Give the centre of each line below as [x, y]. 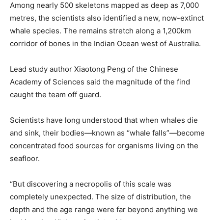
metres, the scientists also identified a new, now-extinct [107, 18]
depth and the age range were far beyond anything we [104, 209]
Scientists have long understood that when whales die [104, 120]
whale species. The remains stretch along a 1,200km [100, 30]
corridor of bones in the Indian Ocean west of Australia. [105, 43]
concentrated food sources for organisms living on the [104, 145]
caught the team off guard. [55, 94]
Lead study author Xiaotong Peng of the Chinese [94, 69]
